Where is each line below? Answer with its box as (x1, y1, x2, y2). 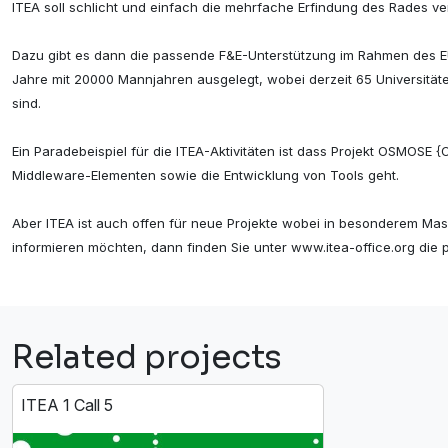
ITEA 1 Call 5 (21, 395, 113, 416)
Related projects (12, 337, 282, 378)
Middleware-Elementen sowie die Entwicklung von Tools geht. (12, 167, 399, 184)
